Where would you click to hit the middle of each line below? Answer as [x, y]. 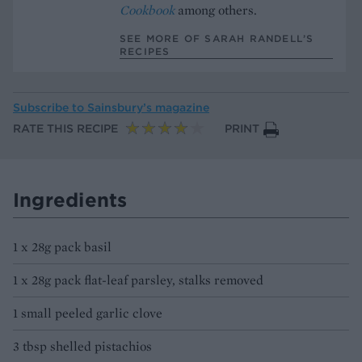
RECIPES [145, 51]
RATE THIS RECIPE [65, 128]
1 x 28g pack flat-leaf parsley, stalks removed [138, 280]
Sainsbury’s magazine [148, 107]
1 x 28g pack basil [62, 246]
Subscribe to [50, 107]
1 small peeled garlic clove [88, 313]
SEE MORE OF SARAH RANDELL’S [217, 38]
